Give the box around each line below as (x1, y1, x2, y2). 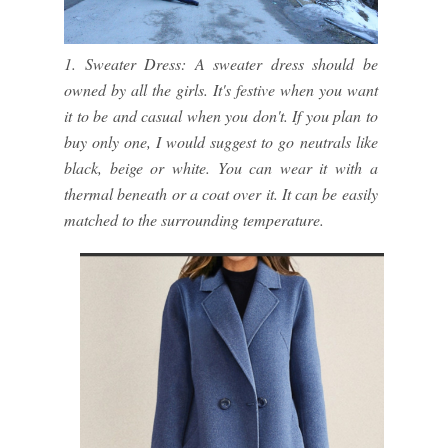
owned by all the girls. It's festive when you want (64, 79, 378, 101)
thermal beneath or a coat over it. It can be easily (64, 183, 378, 205)
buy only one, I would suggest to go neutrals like (64, 131, 378, 153)
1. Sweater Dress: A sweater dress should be (64, 53, 378, 75)
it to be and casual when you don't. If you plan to (64, 105, 378, 127)
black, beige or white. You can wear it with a (64, 157, 378, 179)
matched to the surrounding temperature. (64, 209, 324, 231)
